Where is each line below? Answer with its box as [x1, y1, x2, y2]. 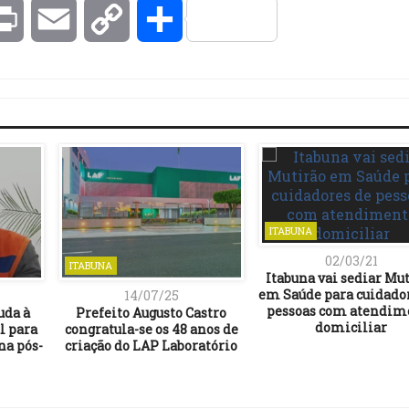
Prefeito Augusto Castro [76, 303, 226, 321]
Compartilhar [183, 9, 280, 29]
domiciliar [315, 319, 387, 337]
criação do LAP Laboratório [65, 336, 237, 354]
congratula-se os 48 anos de [64, 320, 238, 338]
